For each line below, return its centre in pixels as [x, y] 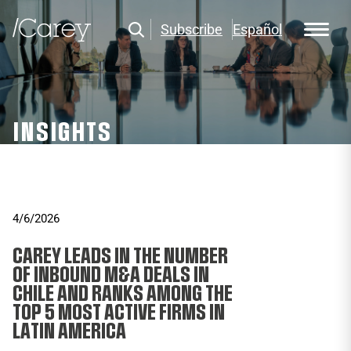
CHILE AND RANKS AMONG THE [123, 294]
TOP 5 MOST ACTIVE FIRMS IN [119, 313]
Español [257, 30]
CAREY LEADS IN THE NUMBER [120, 256]
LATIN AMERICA [69, 331]
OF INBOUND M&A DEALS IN [111, 275]
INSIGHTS [62, 133]
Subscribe [192, 30]
